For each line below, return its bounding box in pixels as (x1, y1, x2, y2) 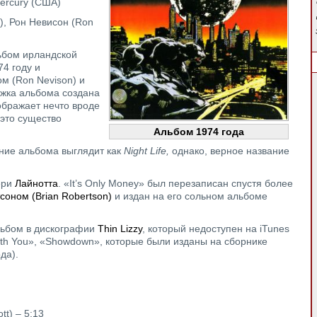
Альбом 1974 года (154, 126, 244, 137)
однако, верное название (172, 145, 289, 156)
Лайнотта (15, 178, 58, 189)
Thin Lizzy (98, 223, 142, 234)
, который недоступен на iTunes (142, 223, 289, 234)
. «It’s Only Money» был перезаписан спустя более (58, 178, 293, 189)
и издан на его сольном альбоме (112, 190, 267, 202)
